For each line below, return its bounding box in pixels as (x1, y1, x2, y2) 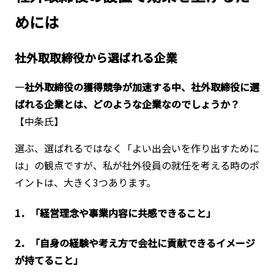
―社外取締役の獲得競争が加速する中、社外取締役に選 (14, 80, 259, 95)
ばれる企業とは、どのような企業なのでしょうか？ (14, 97, 240, 112)
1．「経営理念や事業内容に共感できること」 (14, 205, 216, 220)
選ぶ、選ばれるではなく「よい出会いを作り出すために (14, 141, 259, 156)
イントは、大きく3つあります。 (14, 175, 156, 190)
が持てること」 (14, 252, 83, 267)
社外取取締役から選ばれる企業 (14, 48, 177, 65)
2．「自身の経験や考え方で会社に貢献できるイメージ (14, 235, 255, 250)
